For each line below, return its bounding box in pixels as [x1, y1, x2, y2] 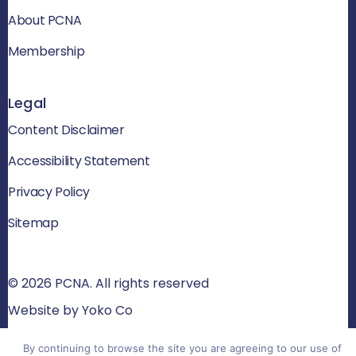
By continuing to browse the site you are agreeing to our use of [22, 342, 342, 354]
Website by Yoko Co [8, 300, 133, 319]
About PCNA [8, 10, 82, 29]
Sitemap [8, 213, 59, 232]
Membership [8, 41, 85, 60]
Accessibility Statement [8, 151, 150, 170]
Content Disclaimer [8, 120, 125, 139]
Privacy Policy [8, 182, 90, 201]
